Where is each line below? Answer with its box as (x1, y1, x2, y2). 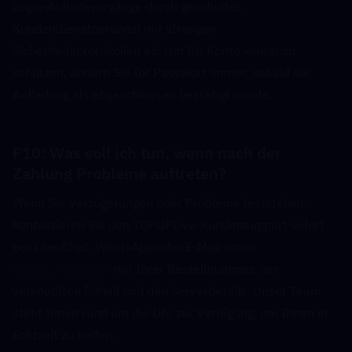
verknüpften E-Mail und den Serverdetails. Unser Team (13, 283, 321, 299)
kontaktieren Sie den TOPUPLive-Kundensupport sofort (13, 217, 324, 233)
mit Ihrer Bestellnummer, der (111, 261, 279, 277)
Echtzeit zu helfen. (13, 327, 115, 343)
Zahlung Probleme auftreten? (13, 163, 234, 184)
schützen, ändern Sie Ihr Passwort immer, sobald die (13, 64, 310, 80)
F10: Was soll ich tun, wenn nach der (13, 142, 281, 163)
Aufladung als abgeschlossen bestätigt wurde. (13, 86, 272, 102)
